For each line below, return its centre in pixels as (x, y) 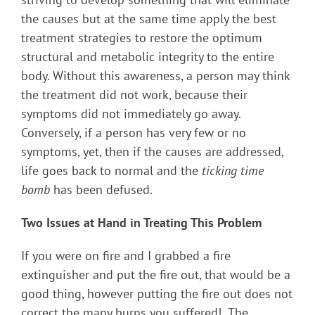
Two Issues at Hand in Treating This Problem (141, 222)
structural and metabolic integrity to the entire (148, 56)
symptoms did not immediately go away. (131, 113)
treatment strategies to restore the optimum (142, 37)
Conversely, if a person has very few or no (134, 132)
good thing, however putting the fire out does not (157, 293)
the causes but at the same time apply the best (149, 18)
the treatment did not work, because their (134, 94)
